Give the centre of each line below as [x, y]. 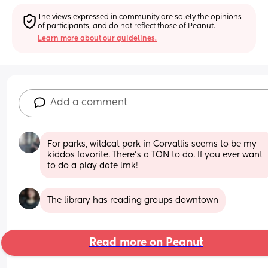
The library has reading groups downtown [133, 200]
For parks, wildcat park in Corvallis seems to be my [152, 144]
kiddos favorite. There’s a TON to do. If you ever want [155, 155]
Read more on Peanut [146, 243]
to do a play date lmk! [93, 165]
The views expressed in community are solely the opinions [140, 17]
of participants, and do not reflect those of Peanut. [127, 26]
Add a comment [89, 103]
